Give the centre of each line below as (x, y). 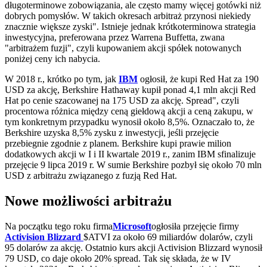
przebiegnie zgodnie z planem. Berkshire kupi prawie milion (118, 144)
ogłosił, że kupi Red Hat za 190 (198, 79)
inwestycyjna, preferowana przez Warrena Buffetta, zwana (115, 38)
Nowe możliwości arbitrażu (88, 201)
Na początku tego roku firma (59, 226)
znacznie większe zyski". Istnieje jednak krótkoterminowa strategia (130, 27)
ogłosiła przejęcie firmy (195, 226)
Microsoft (132, 226)
